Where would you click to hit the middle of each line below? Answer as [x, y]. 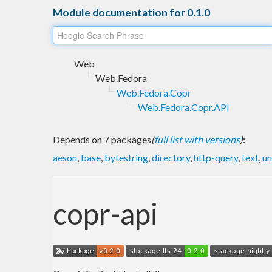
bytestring [126, 157]
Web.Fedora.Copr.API [184, 107]
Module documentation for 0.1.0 [131, 12]
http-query [216, 157]
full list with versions [197, 139]
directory [171, 157]
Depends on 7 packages [102, 139]
